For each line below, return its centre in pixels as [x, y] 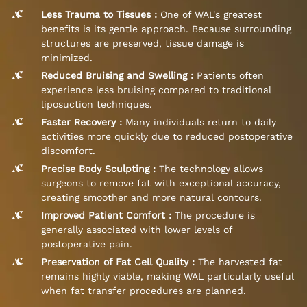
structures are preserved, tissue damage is [143, 44]
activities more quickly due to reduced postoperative [167, 137]
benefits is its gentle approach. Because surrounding [166, 29]
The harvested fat [240, 262]
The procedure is [215, 216]
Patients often [230, 76]
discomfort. [68, 151]
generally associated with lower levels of [137, 230]
